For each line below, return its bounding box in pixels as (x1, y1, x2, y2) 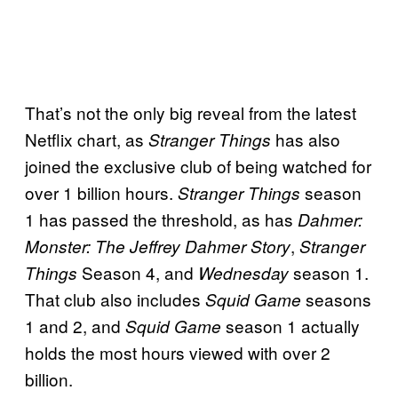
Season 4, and (77, 259, 198, 284)
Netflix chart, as (25, 126, 148, 151)
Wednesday (198, 260, 289, 284)
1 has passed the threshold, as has (25, 206, 298, 231)
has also (271, 126, 340, 151)
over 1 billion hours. (25, 179, 178, 204)
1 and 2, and (25, 313, 125, 338)
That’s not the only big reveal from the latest (25, 99, 356, 124)
